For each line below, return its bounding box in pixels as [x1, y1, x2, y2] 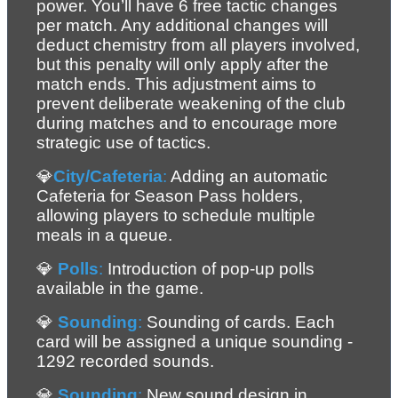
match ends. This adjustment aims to [36, 75, 316, 94]
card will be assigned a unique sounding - [36, 332, 353, 352]
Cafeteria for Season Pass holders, [36, 187, 303, 206]
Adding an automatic [167, 167, 328, 187]
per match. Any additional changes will [36, 16, 328, 36]
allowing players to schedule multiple [36, 206, 315, 226]
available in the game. [36, 279, 203, 298]
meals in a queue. [36, 226, 172, 245]
